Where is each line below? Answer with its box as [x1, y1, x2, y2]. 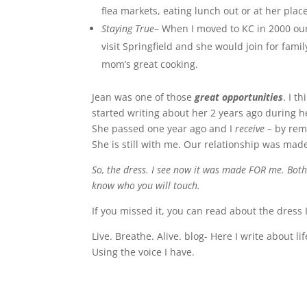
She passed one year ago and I [92, 121, 236, 135]
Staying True [101, 21, 155, 35]
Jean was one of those [92, 90, 195, 103]
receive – [235, 121, 275, 135]
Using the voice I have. [92, 245, 195, 258]
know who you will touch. [92, 178, 201, 192]
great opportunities [195, 90, 284, 103]
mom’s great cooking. [101, 57, 199, 71]
